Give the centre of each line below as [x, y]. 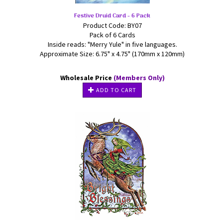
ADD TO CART [115, 90]
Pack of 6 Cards [112, 35]
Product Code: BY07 [112, 25]
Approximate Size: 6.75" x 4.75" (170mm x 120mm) [112, 54]
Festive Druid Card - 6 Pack [112, 16]
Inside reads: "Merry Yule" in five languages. [112, 44]
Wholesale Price [87, 78]
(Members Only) [139, 78]
